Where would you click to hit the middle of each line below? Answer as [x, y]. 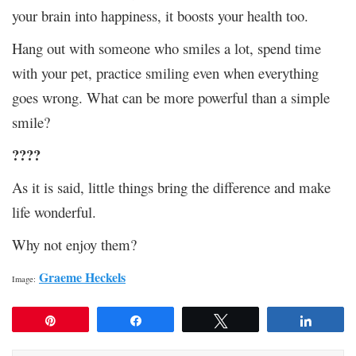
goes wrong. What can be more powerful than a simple [171, 97]
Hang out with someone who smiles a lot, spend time [166, 48]
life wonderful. [54, 211]
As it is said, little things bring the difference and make [171, 187]
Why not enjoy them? [74, 244]
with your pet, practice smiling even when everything [165, 72]
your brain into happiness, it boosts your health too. [160, 15]
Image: [25, 279]
